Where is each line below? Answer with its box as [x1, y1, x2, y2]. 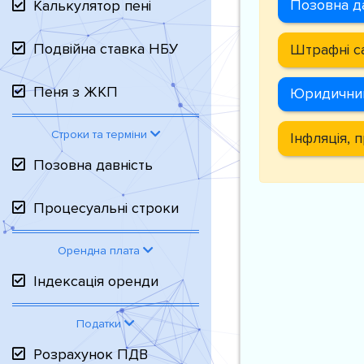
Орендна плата [58, 244, 143, 258]
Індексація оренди [33, 272, 158, 290]
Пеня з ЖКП [33, 83, 118, 101]
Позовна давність [33, 156, 153, 174]
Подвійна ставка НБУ [33, 40, 178, 58]
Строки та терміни [50, 128, 150, 141]
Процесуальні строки [33, 199, 179, 217]
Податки [76, 317, 124, 331]
